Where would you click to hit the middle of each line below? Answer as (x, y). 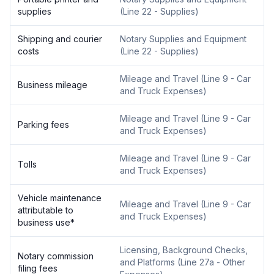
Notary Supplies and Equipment (183, 39)
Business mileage (53, 85)
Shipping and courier (60, 39)
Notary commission (56, 256)
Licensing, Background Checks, (184, 250)
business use (44, 222)
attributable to (46, 210)
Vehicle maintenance (60, 198)
